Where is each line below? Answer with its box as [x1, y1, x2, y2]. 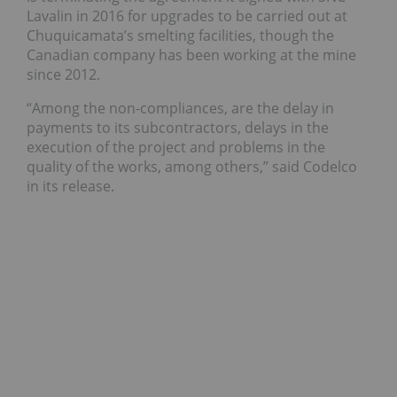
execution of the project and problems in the [27, 137, 325, 158]
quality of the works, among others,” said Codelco [27, 157, 357, 177]
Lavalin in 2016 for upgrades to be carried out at [27, 6, 347, 27]
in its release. [27, 176, 114, 197]
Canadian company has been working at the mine [27, 45, 356, 66]
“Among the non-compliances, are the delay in [27, 98, 334, 119]
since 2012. [27, 65, 100, 85]
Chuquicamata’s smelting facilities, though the [27, 26, 334, 46]
